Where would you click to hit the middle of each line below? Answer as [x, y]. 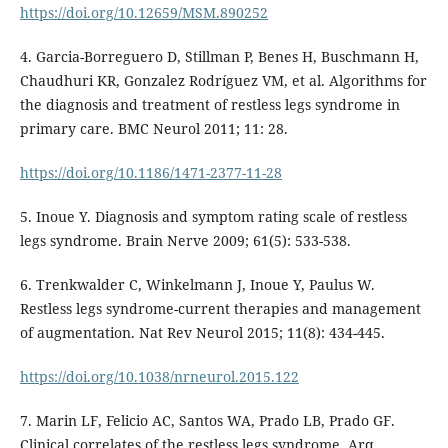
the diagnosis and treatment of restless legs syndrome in [209, 105]
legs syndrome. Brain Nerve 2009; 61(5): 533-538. [185, 241]
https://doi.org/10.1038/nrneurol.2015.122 [159, 377]
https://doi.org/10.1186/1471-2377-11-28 [150, 173]
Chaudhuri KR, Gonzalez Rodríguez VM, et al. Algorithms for [223, 81]
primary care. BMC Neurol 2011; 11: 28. [153, 129]
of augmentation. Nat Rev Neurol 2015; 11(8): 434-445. [202, 333]
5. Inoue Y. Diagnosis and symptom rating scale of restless [213, 217]
